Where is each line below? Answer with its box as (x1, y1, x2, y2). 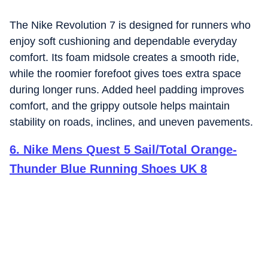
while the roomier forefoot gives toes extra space (10, 68, 241, 80)
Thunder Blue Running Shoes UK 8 (10, 162, 207, 175)
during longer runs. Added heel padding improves (10, 84, 244, 96)
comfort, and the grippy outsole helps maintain (10, 100, 230, 112)
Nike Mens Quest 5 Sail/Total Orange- (23, 143, 237, 156)
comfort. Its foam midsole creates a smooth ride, (10, 51, 239, 63)
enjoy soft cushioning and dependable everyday (10, 35, 237, 47)
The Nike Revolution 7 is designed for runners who (10, 19, 251, 31)
